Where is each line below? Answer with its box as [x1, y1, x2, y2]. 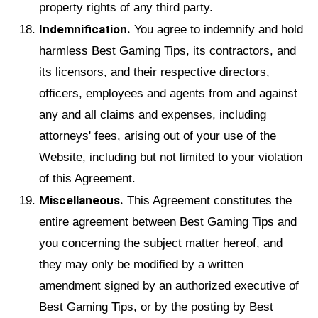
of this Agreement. [39, 171, 136, 185]
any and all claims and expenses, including [39, 107, 266, 121]
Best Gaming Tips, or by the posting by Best [39, 300, 273, 314]
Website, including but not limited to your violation [39, 150, 302, 164]
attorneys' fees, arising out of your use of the [39, 128, 276, 143]
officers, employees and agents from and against [39, 86, 297, 100]
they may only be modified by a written [39, 257, 243, 271]
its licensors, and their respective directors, [39, 65, 270, 79]
